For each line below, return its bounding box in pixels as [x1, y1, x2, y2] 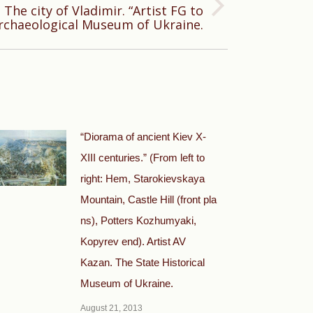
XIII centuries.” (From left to [80, 152, 205, 163]
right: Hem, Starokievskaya [80, 173, 205, 184]
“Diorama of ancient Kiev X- [80, 131, 206, 143]
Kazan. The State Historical [80, 256, 205, 268]
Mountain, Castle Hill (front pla [80, 194, 217, 205]
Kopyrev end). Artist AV [80, 235, 186, 247]
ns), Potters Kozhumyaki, [80, 214, 196, 226]
